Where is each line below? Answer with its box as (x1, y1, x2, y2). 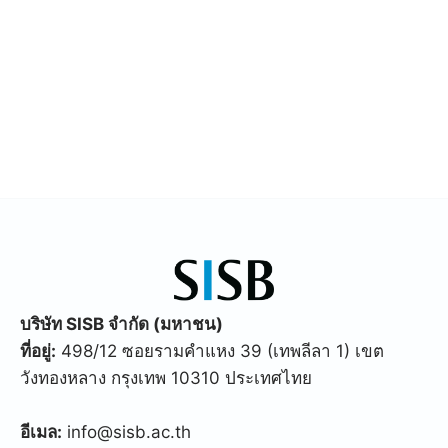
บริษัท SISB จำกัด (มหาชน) (20, 314, 223, 334)
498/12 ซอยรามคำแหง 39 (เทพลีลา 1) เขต (56, 341, 384, 361)
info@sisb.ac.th (62, 422, 191, 442)
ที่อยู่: (20, 341, 56, 361)
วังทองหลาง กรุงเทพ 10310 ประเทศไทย (20, 368, 312, 388)
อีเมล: (20, 422, 62, 442)
